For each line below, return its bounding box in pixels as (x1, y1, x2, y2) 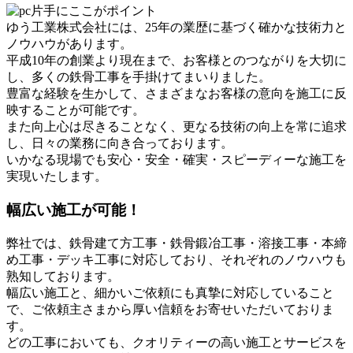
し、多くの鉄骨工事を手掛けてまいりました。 (6, 70, 271, 84)
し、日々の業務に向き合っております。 (6, 136, 233, 150)
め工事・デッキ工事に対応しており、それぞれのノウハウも (6, 252, 347, 266)
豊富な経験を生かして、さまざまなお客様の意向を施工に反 (6, 87, 347, 101)
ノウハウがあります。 (6, 37, 132, 51)
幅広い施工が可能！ (6, 201, 141, 218)
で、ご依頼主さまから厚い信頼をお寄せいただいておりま (6, 302, 334, 316)
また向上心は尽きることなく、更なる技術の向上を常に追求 (6, 120, 347, 134)
